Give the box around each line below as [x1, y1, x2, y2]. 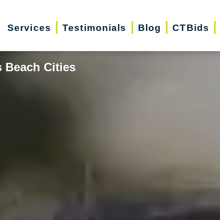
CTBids [172, 22, 210, 33]
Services [7, 22, 51, 33]
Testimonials [62, 22, 127, 33]
